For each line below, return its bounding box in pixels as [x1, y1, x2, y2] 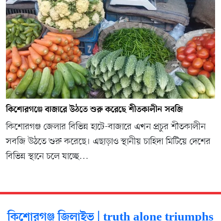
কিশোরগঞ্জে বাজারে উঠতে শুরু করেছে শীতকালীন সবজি [6, 105, 183, 115]
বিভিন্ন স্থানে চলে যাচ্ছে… [6, 150, 88, 163]
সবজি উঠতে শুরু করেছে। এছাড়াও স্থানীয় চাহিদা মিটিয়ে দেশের [6, 136, 211, 148]
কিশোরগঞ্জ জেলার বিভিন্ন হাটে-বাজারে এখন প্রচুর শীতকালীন [6, 121, 206, 134]
